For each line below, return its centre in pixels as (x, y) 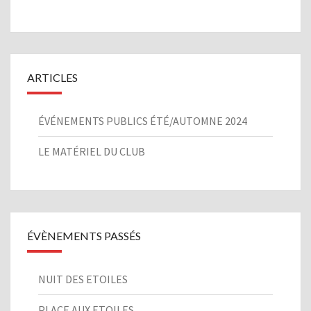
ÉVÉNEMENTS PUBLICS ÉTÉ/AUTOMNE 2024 (143, 121)
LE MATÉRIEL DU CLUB (92, 152)
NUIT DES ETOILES (83, 279)
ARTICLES (52, 78)
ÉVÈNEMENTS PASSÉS (84, 236)
